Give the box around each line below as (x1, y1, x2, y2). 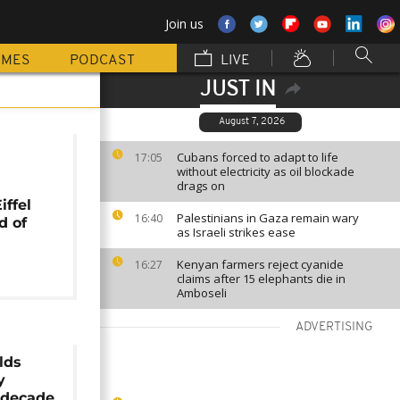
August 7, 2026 (218, 117, 285, 127)
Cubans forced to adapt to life (177, 149, 338, 165)
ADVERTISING (296, 321, 373, 334)
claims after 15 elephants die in (177, 271, 346, 287)
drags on (177, 178, 225, 194)
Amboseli (177, 285, 227, 301)
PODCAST (70, 54, 135, 68)
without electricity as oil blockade (177, 163, 354, 179)
